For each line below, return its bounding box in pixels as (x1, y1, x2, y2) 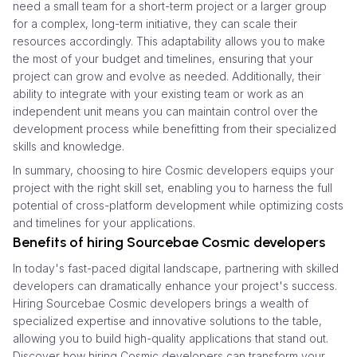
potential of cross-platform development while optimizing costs (13, 198, 343, 212)
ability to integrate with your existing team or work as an (13, 86, 304, 100)
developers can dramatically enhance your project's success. (13, 278, 337, 292)
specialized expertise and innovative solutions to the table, (13, 313, 322, 328)
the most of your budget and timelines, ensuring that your (13, 51, 313, 65)
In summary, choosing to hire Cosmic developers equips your (13, 163, 334, 177)
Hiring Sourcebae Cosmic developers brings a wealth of (13, 296, 308, 310)
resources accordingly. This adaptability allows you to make (13, 33, 325, 48)
